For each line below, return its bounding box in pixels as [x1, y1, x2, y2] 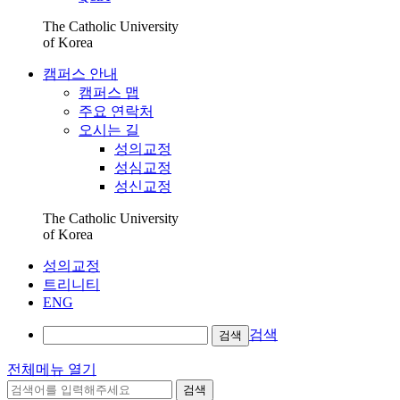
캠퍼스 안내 [43, 65, 118, 81]
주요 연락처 [79, 103, 154, 119]
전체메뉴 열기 [7, 361, 96, 377]
